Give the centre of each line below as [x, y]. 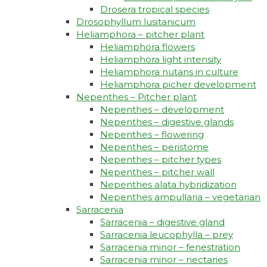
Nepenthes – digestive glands [167, 122]
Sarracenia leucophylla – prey [167, 235]
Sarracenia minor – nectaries [164, 260]
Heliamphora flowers [148, 47]
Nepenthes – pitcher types [161, 160]
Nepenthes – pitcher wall [157, 172]
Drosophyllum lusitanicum [136, 22]
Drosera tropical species [155, 10]
